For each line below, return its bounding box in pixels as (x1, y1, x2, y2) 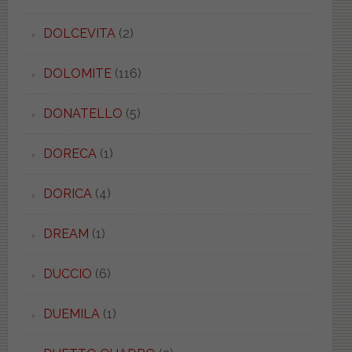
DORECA (42, 145, 97, 161)
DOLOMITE (42, 65, 112, 81)
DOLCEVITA (42, 25, 115, 41)
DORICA (42, 185, 92, 201)
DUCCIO (42, 266, 92, 281)
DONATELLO (42, 105, 123, 121)
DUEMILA (42, 306, 100, 321)
